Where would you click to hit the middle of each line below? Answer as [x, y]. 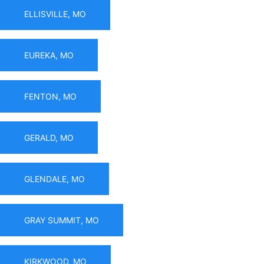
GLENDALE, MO [55, 179]
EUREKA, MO [49, 55]
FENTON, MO [50, 96]
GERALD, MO [49, 137]
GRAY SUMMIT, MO [62, 220]
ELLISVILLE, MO [55, 14]
